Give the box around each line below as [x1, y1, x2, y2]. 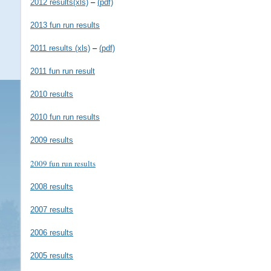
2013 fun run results [30, 21, 100, 30]
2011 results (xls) [30, 44, 90, 53]
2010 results [30, 90, 73, 99]
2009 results [30, 135, 73, 145]
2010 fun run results [30, 113, 100, 122]
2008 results [30, 182, 73, 191]
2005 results [30, 251, 73, 260]
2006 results [30, 228, 73, 237]
